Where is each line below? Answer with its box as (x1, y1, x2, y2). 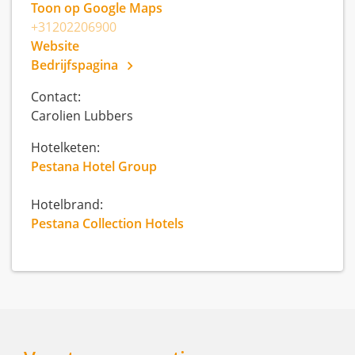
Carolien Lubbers (31, 107, 133, 124)
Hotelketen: (31, 139, 100, 156)
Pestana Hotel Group (31, 158, 157, 175)
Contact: (31, 88, 81, 105)
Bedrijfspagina (31, 56, 121, 74)
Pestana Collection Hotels (31, 215, 184, 232)
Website (31, 37, 79, 55)
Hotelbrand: (31, 196, 103, 213)
